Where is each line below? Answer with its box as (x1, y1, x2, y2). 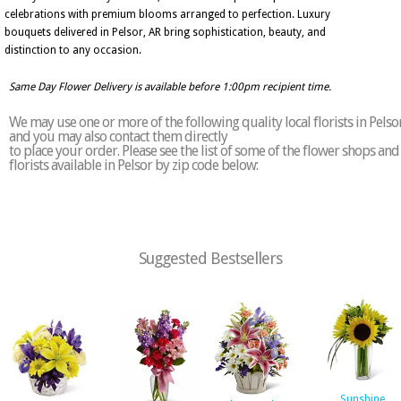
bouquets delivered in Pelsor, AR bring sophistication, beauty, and (4, 26, 326, 38)
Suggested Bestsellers (139, 249, 282, 268)
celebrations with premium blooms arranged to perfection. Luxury (4, 8, 330, 21)
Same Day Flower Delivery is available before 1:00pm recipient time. (9, 81, 331, 93)
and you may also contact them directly (9, 128, 227, 145)
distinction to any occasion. (4, 44, 141, 56)
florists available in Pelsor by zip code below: (9, 157, 258, 174)
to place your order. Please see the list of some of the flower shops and (9, 142, 399, 159)
